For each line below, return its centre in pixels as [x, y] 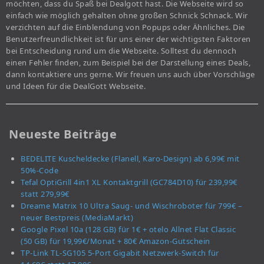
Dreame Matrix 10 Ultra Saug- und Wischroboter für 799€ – [131, 205]
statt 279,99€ [45, 194]
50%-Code [39, 170]
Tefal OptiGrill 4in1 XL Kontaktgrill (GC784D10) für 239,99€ [129, 182]
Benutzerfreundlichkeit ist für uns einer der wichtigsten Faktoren [128, 39]
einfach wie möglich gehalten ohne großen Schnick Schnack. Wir [127, 15]
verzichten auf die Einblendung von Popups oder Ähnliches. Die [126, 27]
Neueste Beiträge [63, 134]
